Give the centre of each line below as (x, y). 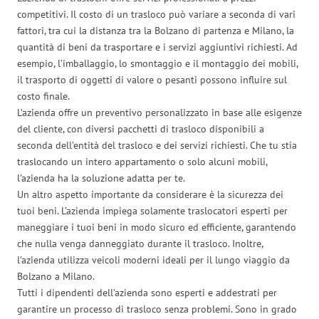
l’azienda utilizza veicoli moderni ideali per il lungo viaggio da (153, 260)
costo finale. (43, 96)
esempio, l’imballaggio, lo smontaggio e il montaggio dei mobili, (157, 63)
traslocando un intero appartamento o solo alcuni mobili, (142, 161)
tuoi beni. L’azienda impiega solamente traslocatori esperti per (152, 210)
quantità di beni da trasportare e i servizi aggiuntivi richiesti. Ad (157, 47)
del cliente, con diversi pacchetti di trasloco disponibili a (141, 129)
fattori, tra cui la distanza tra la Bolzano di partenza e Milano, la (156, 30)
